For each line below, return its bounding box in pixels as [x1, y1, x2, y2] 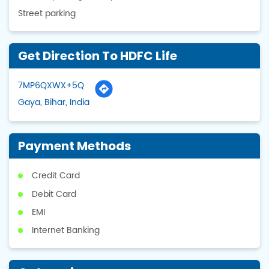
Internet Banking [32, 223, 100, 238]
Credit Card [32, 169, 80, 183]
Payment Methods [18, 138, 131, 155]
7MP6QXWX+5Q [18, 79, 84, 93]
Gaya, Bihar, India [18, 95, 89, 110]
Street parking [18, 7, 76, 21]
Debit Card [32, 187, 76, 201]
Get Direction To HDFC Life [18, 47, 177, 65]
